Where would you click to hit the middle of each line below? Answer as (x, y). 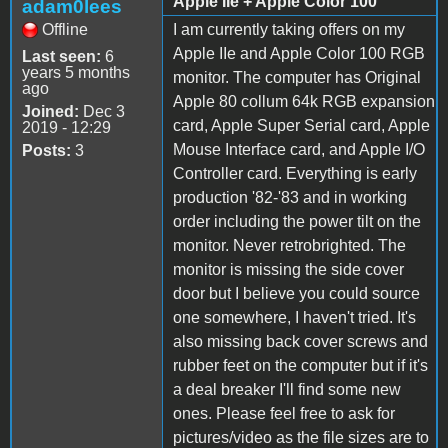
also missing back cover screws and (300, 341)
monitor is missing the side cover (288, 269)
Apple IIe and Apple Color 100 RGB (299, 53)
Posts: (46, 150)
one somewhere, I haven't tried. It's (294, 317)
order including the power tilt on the (297, 221)
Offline (65, 29)
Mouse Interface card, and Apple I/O (299, 149)
